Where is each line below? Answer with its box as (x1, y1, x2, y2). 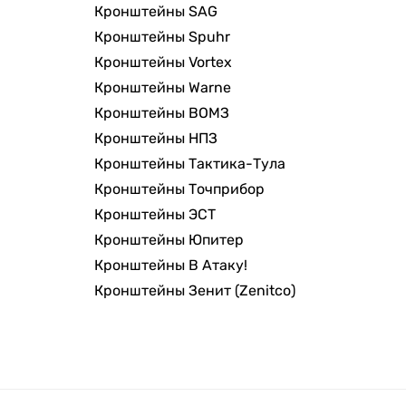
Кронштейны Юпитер (94, 231, 244, 249)
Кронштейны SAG (94, 3, 217, 21)
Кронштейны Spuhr (94, 28, 230, 46)
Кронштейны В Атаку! (94, 256, 247, 275)
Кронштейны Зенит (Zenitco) (94, 282, 295, 300)
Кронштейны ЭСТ (94, 206, 216, 224)
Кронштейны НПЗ (94, 130, 217, 148)
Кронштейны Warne (94, 79, 231, 97)
